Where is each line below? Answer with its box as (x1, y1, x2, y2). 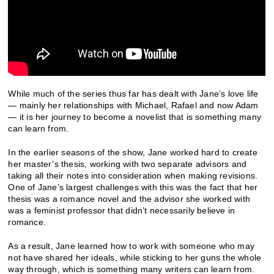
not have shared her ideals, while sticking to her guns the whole (8, 252, 262, 262)
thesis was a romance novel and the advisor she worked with (8, 193, 251, 204)
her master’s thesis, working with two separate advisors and (8, 158, 247, 169)
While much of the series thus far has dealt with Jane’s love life (8, 88, 259, 98)
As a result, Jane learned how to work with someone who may (8, 240, 255, 251)
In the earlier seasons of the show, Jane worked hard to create (8, 147, 257, 157)
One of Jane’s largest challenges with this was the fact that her (8, 182, 258, 192)
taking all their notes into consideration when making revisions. (8, 170, 258, 180)
